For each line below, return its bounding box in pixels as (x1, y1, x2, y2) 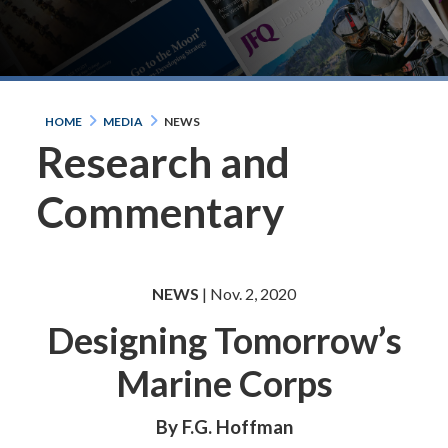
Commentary (37, 187, 285, 238)
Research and (37, 137, 291, 188)
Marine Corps (115, 360, 333, 405)
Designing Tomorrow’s (46, 317, 402, 362)
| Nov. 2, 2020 (199, 283, 296, 303)
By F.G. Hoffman (155, 414, 293, 438)
